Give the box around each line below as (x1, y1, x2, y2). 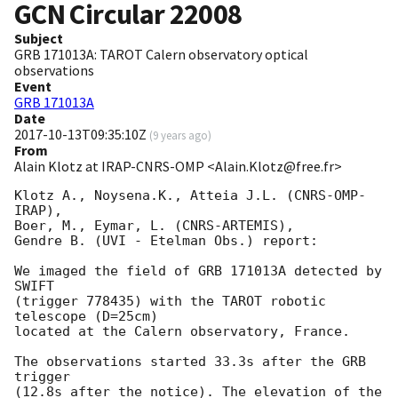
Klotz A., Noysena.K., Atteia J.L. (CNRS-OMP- (14, 187, 366, 204)
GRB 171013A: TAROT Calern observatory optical (14, 45, 308, 64)
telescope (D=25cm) (14, 308, 158, 325)
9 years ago (153, 128, 208, 143)
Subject (14, 29, 63, 48)
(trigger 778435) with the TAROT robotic (14, 293, 326, 310)
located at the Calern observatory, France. (14, 323, 350, 340)
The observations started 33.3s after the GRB (14, 354, 366, 370)
